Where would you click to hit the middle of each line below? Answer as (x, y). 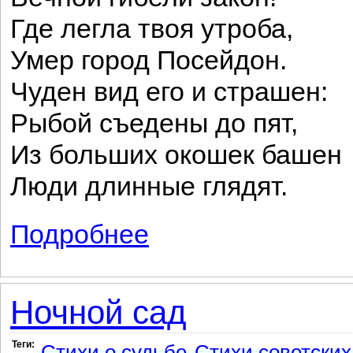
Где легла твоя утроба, (152, 29)
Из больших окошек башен (176, 155)
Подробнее (80, 234)
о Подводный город (199, 227)
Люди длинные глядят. (149, 186)
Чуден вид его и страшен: (169, 92)
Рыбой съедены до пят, (154, 123)
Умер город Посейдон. (149, 60)
